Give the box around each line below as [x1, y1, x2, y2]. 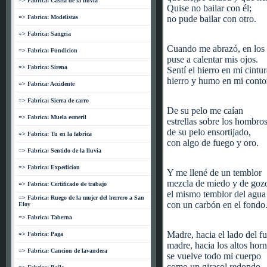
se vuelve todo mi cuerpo [167, 251, 261, 261]
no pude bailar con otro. [167, 14, 256, 24]
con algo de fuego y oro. [167, 138, 259, 148]
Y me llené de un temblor [167, 167, 262, 178]
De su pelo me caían [167, 105, 243, 116]
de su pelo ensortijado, [167, 127, 251, 137]
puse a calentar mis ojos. [167, 54, 258, 64]
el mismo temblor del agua [167, 189, 266, 199]
